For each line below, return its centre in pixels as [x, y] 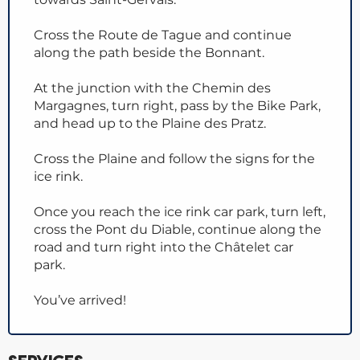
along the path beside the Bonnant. [149, 53]
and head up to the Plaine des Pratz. [150, 124]
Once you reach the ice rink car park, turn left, [180, 212]
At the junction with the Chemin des [152, 88]
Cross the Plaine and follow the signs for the [174, 159]
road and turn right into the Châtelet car [164, 247]
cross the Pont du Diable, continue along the [178, 230]
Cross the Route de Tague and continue [163, 35]
